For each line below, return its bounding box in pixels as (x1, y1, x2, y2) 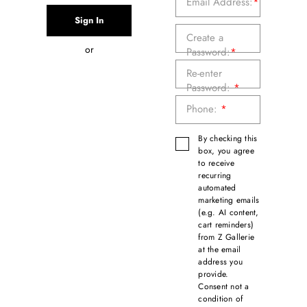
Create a (186, 29, 223, 45)
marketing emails (198, 194, 260, 206)
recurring (198, 169, 232, 182)
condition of (198, 293, 243, 305)
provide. (198, 268, 229, 280)
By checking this (198, 132, 258, 145)
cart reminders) (198, 219, 254, 231)
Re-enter (186, 65, 222, 81)
